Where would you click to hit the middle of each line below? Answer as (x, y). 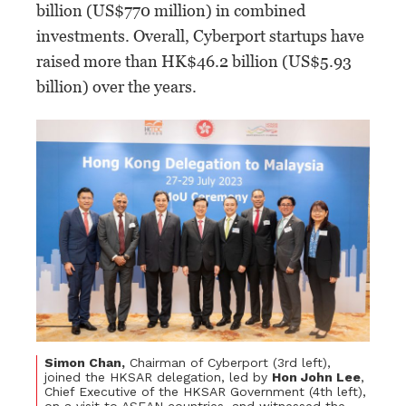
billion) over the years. (116, 86)
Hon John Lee (316, 377)
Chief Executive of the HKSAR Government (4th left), (205, 391)
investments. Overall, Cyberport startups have (200, 35)
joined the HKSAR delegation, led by (158, 377)
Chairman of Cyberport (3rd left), (228, 362)
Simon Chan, (85, 362)
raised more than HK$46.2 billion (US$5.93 (194, 61)
